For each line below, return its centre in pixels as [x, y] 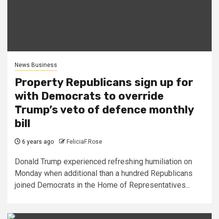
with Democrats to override [89, 96]
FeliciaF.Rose [84, 142]
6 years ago [37, 142]
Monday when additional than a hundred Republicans [104, 173]
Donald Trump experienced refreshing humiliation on [103, 161]
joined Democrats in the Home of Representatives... [102, 185]
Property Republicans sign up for [104, 82]
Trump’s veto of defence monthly [104, 109]
